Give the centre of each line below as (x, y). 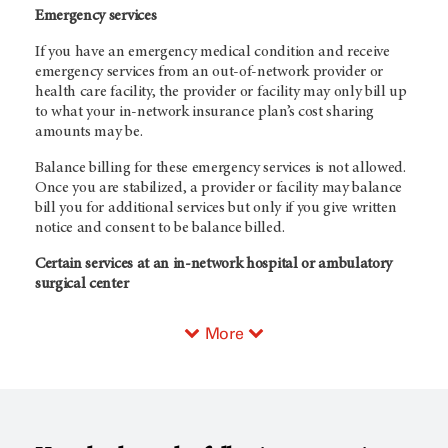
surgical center (82, 284)
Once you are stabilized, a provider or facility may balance (219, 188)
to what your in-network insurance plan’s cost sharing (205, 112)
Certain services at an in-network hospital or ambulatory (214, 264)
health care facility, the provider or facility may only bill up (221, 92)
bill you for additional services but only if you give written (216, 208)
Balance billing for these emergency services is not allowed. (220, 168)
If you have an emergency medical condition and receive (212, 52)
